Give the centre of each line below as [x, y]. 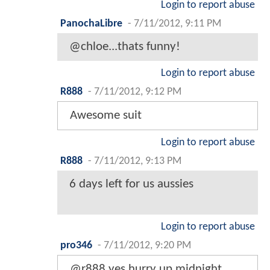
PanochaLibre [91, 24]
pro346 [76, 245]
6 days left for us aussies [131, 184]
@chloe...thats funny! [125, 46]
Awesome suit [106, 115]
